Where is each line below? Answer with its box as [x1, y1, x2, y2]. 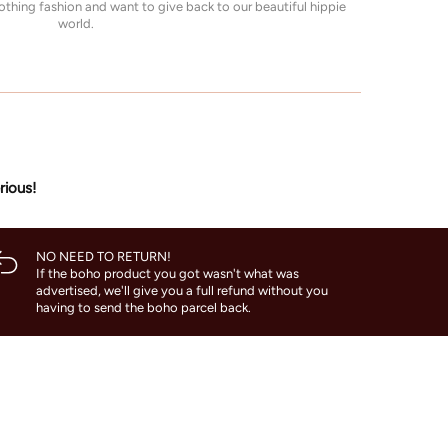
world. [58, 16, 94, 32]
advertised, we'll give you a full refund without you [35, 283, 328, 299]
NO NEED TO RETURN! [35, 249, 171, 265]
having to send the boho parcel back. [35, 300, 254, 316]
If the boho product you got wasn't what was [35, 266, 299, 282]
